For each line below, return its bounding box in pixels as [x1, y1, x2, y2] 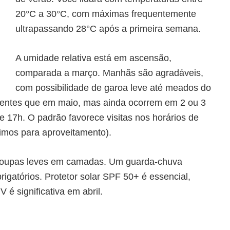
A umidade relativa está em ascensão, [15, 53, 171, 63]
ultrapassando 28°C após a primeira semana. [15, 24, 201, 34]
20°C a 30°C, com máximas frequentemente [15, 9, 196, 19]
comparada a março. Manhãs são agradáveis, [15, 68, 203, 78]
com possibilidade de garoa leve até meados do [15, 83, 211, 93]
